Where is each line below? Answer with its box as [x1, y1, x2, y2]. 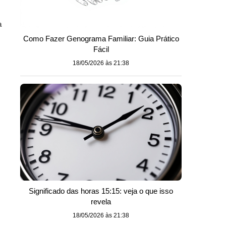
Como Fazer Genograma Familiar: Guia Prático [23, 34, 179, 43]
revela [91, 197, 111, 206]
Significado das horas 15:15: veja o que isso [29, 187, 173, 195]
